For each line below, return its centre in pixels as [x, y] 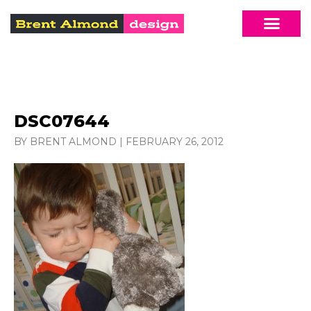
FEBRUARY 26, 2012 [175, 141]
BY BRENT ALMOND [65, 141]
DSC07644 [62, 121]
